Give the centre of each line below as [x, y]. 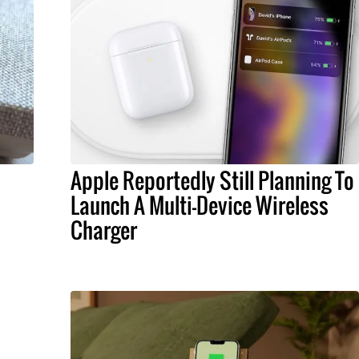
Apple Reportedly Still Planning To [212, 180]
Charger [103, 230]
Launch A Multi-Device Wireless [199, 205]
